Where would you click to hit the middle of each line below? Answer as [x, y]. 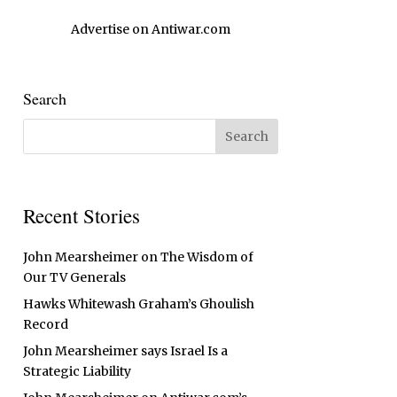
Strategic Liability [77, 371]
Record [45, 324]
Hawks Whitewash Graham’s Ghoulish [138, 304]
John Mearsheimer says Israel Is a [125, 350]
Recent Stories [81, 215]
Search [44, 98]
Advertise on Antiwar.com [150, 30]
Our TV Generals [74, 277]
